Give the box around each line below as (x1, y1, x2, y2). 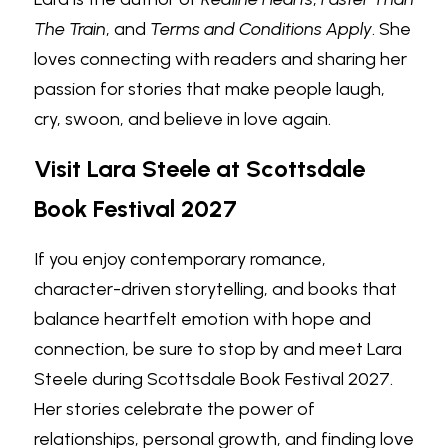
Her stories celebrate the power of (34, 398, 315, 420)
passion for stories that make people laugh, (34, 78, 385, 100)
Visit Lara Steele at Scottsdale (34, 154, 365, 183)
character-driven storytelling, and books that (34, 278, 397, 300)
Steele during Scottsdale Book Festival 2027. (34, 368, 393, 390)
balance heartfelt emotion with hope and (34, 308, 371, 330)
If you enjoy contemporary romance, (34, 248, 326, 270)
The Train (34, 18, 106, 40)
